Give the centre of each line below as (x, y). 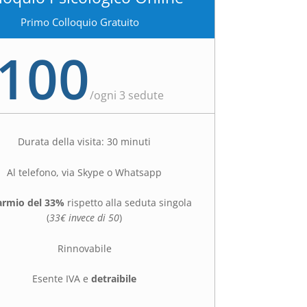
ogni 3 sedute (129, 96)
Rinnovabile (84, 248)
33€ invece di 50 (85, 218)
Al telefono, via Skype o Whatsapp (85, 172)
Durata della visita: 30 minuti (85, 142)
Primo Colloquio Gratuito (79, 22)
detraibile (114, 279)
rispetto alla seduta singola (128, 203)
